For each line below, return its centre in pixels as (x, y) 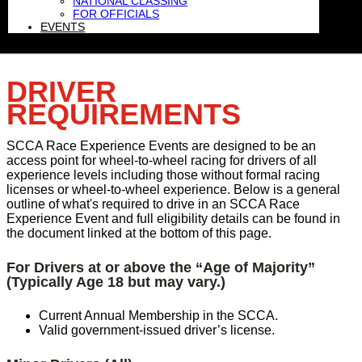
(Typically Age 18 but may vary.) (116, 282)
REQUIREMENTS (124, 114)
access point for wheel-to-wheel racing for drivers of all (162, 160)
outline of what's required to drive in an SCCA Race (153, 204)
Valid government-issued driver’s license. (157, 330)
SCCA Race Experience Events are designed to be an (161, 145)
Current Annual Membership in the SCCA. (158, 315)
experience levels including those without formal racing (163, 175)
